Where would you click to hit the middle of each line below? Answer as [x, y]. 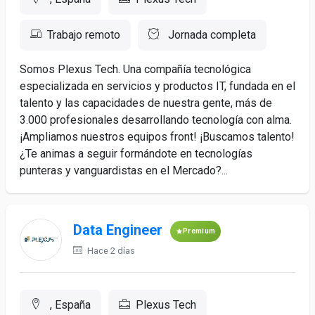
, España [69, 305]
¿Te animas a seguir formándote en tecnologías [136, 154]
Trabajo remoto [84, 35]
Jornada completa [211, 35]
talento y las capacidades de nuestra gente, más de [146, 103]
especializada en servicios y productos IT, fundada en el [157, 86]
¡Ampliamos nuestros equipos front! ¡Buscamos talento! [157, 137]
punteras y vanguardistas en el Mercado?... [124, 171]
